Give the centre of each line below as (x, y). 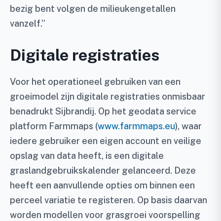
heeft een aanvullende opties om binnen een (102, 185)
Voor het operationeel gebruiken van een (95, 81)
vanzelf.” (28, 23)
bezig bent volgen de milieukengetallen (93, 8)
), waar (188, 126)
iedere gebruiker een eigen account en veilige (106, 141)
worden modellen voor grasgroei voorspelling (105, 215)
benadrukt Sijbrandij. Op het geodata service (103, 111)
